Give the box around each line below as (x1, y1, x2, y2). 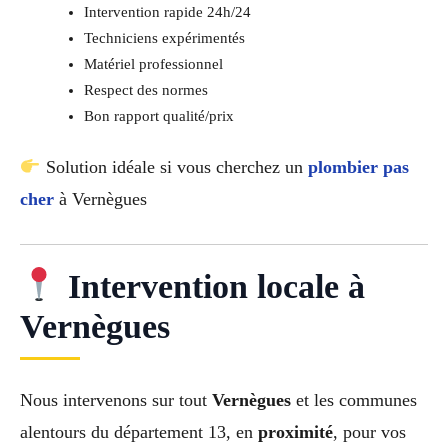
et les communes (291, 389, 417, 410)
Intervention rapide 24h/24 (83, 4, 251, 21)
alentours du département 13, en (20, 421, 258, 442)
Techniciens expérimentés (83, 30, 245, 47)
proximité (258, 421, 333, 442)
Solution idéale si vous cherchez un (40, 157, 308, 178)
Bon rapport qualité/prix (83, 108, 234, 125)
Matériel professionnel (83, 56, 223, 73)
